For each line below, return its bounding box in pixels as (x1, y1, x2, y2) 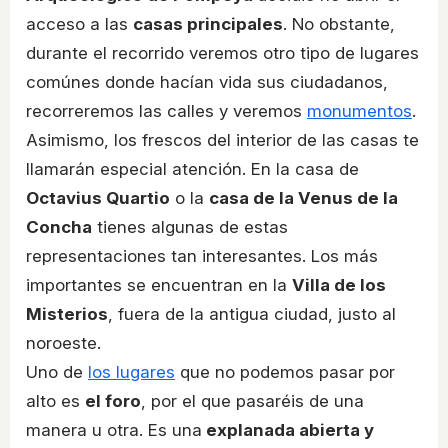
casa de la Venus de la (209, 188, 398, 209)
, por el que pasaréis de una (141, 391, 364, 412)
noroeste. (26, 333, 101, 354)
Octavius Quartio (26, 188, 170, 209)
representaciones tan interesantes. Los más (26, 246, 378, 267)
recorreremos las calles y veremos (26, 101, 307, 122)
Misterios (26, 304, 108, 325)
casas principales (133, 14, 283, 35)
